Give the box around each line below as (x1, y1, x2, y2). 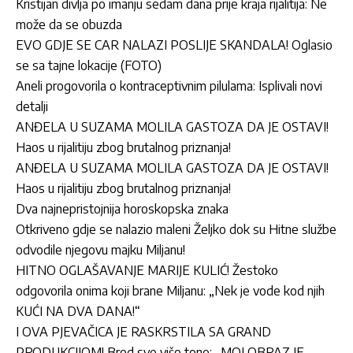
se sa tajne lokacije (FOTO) (16, 57, 162, 73)
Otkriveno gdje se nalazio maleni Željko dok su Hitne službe (16, 221, 336, 237)
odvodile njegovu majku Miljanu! (16, 241, 185, 258)
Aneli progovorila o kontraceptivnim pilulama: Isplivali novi (16, 77, 322, 94)
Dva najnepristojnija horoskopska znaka (16, 200, 229, 217)
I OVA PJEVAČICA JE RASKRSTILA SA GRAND (16, 323, 271, 340)
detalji (16, 98, 48, 114)
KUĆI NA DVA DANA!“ (16, 303, 140, 319)
